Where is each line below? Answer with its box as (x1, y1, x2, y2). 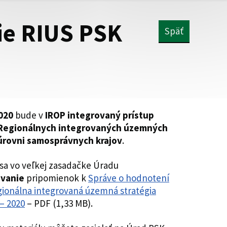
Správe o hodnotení (88, 172, 169, 184)
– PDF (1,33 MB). (25, 197, 93, 209)
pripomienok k (26, 172, 88, 184)
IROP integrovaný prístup (43, 109, 154, 121)
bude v (13, 109, 43, 121)
